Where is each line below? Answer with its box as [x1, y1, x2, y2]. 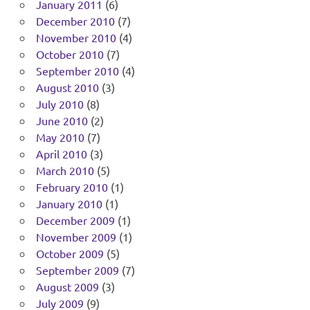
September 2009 [35, 263, 119, 277]
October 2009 [35, 246, 104, 261]
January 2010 [35, 197, 102, 211]
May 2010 [35, 130, 84, 145]
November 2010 [35, 30, 116, 45]
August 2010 [35, 80, 99, 95]
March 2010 [35, 163, 94, 178]
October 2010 [35, 47, 104, 62]
